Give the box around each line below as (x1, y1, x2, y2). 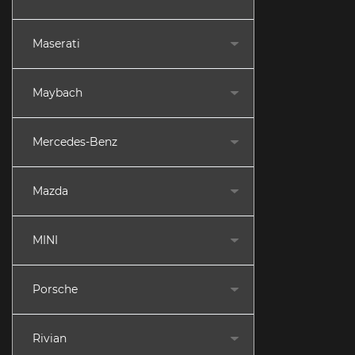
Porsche (32, 282, 78, 296)
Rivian (32, 331, 67, 345)
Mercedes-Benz (32, 135, 117, 149)
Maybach (32, 86, 82, 100)
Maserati (32, 36, 80, 51)
